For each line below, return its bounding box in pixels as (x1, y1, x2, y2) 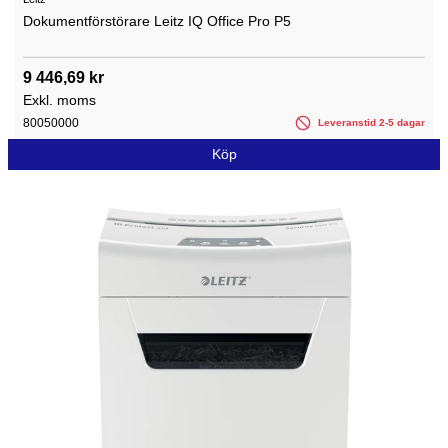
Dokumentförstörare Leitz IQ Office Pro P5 (23, 12, 291, 29)
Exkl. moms (23, 91, 96, 108)
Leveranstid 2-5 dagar (315, 116, 425, 128)
